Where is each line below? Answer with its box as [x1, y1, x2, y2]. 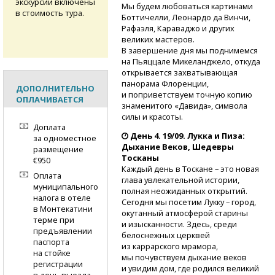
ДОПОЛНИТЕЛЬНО [16, 83, 95, 95]
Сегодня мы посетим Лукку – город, [121, 196, 256, 207]
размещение [33, 144, 83, 155]
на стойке [33, 247, 71, 259]
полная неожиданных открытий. [121, 185, 247, 196]
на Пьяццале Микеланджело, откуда [121, 55, 260, 67]
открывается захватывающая [121, 66, 238, 78]
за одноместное [33, 133, 96, 144]
